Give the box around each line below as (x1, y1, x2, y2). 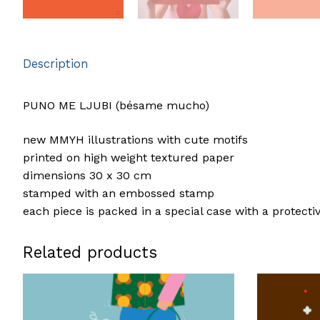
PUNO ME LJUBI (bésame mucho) (23, 99, 209, 113)
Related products (23, 242, 157, 261)
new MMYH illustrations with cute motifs (23, 132, 248, 146)
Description (23, 56, 89, 71)
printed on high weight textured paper (23, 150, 234, 164)
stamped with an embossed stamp (23, 186, 214, 200)
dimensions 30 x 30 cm (23, 168, 151, 182)
